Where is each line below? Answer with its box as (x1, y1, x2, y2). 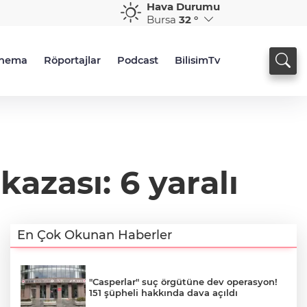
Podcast (117, 54, 158, 66)
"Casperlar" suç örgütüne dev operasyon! (89, 275, 278, 287)
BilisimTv (175, 54, 220, 66)
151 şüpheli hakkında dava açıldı (89, 286, 238, 298)
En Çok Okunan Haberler (17, 228, 172, 243)
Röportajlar (44, 54, 101, 66)
